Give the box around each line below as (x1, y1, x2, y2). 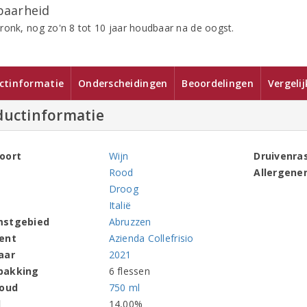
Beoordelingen (182, 77, 254, 90)
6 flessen (108, 265, 150, 278)
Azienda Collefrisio (108, 232, 194, 245)
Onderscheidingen (78, 77, 168, 90)
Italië (108, 199, 132, 212)
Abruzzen (108, 215, 151, 228)
